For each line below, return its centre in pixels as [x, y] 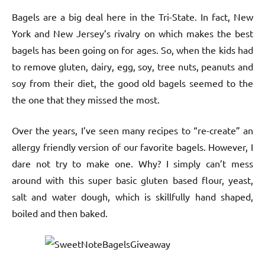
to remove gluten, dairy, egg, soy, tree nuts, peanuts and [132, 67]
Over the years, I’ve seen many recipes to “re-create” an [132, 130]
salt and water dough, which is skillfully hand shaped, [132, 197]
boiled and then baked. [60, 213]
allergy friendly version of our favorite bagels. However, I [132, 147]
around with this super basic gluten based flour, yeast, [132, 180]
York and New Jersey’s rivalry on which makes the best [132, 33]
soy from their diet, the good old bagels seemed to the [132, 83]
